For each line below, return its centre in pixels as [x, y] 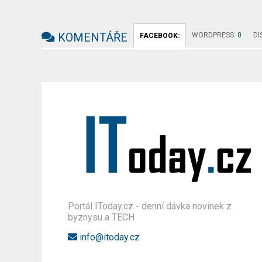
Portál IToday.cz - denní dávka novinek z [150, 206]
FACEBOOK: [160, 35]
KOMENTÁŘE [92, 37]
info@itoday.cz [109, 237]
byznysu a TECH [101, 217]
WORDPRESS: [215, 35]
